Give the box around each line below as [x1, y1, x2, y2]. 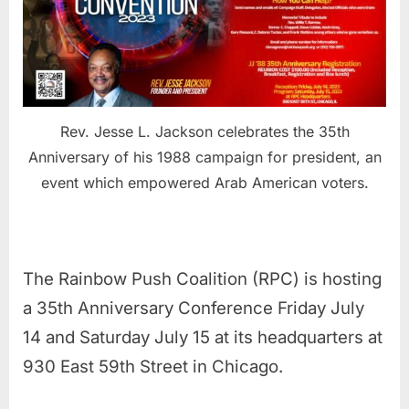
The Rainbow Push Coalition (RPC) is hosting [23, 267, 382, 289]
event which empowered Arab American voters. [40, 173, 369, 192]
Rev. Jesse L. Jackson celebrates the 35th [59, 121, 350, 141]
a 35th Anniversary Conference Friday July [23, 297, 364, 319]
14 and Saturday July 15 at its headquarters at [23, 326, 383, 348]
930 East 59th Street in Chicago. [23, 355, 283, 377]
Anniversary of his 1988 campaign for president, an [27, 147, 382, 166]
